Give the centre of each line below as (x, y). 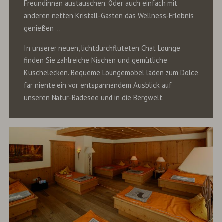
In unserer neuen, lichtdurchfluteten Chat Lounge (102, 48)
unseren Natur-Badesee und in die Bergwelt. (94, 97)
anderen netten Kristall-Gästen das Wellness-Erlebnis (109, 15)
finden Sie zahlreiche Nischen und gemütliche (95, 60)
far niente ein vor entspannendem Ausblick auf (98, 85)
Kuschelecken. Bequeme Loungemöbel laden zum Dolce (111, 72)
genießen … (42, 28)
